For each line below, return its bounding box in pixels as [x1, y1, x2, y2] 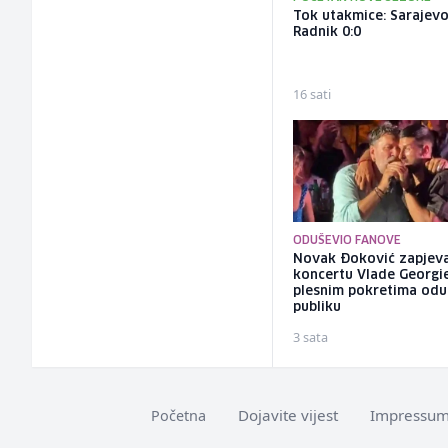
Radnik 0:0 [293, 26, 362, 40]
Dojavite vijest [238, 405, 338, 426]
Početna [151, 406, 206, 426]
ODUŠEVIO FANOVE [293, 235, 402, 247]
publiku [293, 301, 342, 315]
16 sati [293, 85, 332, 104]
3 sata [293, 328, 329, 347]
